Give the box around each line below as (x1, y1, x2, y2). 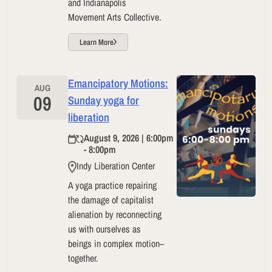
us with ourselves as (68, 222, 141, 236)
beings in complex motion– (68, 236, 164, 250)
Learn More (80, 36, 114, 47)
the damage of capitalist (68, 192, 154, 206)
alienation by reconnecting (68, 207, 161, 221)
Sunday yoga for (68, 92, 139, 108)
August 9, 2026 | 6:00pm (84, 131, 173, 144)
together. (68, 251, 98, 265)
